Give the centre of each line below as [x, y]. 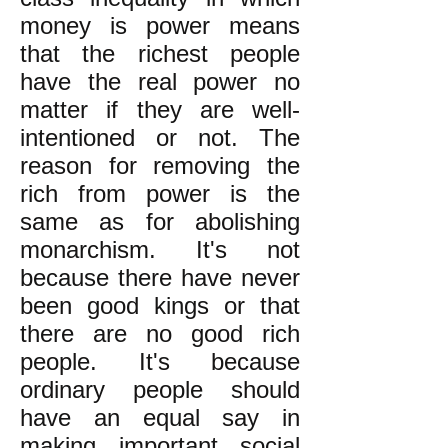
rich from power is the [160, 193]
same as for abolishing [160, 221]
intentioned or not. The [160, 137]
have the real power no [160, 81]
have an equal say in [160, 417]
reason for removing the [160, 165]
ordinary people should [160, 389]
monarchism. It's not [160, 249]
